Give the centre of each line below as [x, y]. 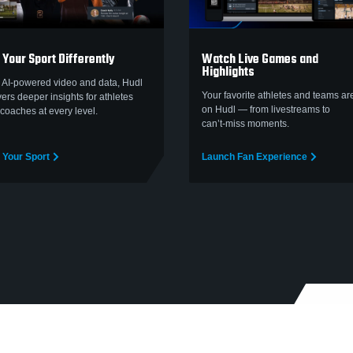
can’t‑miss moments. [245, 124]
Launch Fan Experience [255, 157]
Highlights [228, 73]
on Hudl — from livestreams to [266, 110]
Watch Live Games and [260, 60]
